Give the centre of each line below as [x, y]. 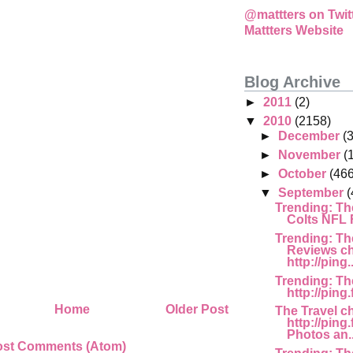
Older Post [197, 310]
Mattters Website [294, 31]
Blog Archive [292, 82]
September [312, 192]
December [310, 136]
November [310, 154]
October [303, 173]
